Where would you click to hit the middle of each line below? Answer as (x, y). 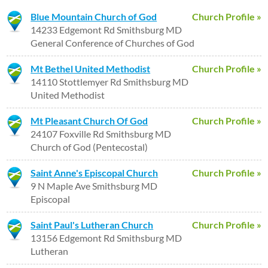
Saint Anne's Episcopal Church (95, 173)
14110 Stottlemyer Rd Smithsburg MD (110, 82)
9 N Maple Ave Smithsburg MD (94, 186)
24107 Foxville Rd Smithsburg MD (101, 134)
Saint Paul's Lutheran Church (92, 225)
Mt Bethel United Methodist (91, 68)
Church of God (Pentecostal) (89, 147)
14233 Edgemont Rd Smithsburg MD (106, 30)
